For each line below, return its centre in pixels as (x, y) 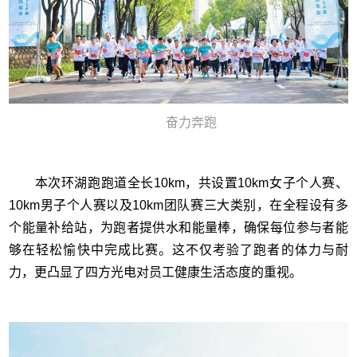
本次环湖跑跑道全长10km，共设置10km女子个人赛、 (178, 182)
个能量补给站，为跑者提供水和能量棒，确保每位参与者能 (178, 227)
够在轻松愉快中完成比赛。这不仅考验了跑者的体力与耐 (178, 249)
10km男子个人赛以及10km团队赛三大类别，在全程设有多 (178, 205)
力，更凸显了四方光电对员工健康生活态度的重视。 (156, 272)
